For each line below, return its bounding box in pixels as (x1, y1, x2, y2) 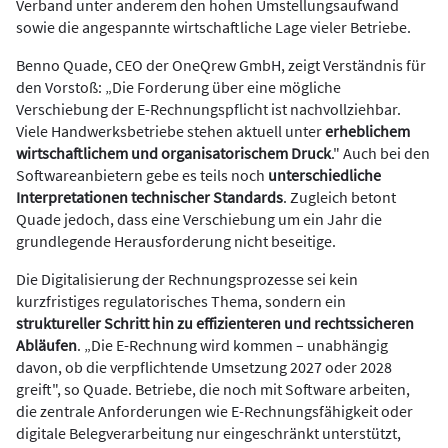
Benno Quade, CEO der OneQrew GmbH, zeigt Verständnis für (16, 54, 426, 75)
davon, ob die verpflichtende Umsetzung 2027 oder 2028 (16, 356, 392, 377)
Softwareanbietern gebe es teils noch (16, 164, 268, 185)
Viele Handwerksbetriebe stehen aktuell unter (16, 120, 325, 141)
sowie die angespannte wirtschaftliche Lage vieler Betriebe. (16, 16, 411, 37)
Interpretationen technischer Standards (16, 186, 283, 207)
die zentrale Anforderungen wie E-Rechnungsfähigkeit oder (16, 400, 413, 421)
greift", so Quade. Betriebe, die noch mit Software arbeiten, (16, 378, 410, 399)
